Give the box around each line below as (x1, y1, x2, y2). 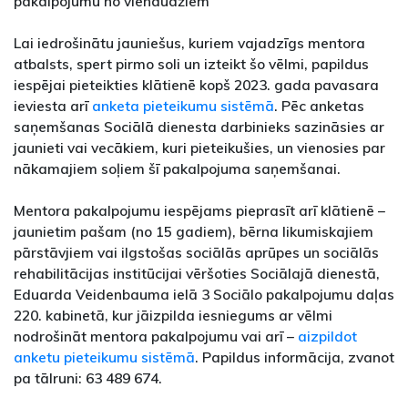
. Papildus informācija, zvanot (195, 348, 394, 367)
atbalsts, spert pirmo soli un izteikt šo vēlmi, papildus (14, 55, 369, 74)
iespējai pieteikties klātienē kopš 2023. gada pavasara (14, 76, 379, 95)
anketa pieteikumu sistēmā (92, 97, 274, 116)
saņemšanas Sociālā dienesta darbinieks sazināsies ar (14, 117, 384, 137)
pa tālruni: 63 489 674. (14, 369, 162, 388)
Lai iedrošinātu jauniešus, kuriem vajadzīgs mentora (14, 34, 365, 53)
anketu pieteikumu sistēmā (14, 348, 195, 367)
